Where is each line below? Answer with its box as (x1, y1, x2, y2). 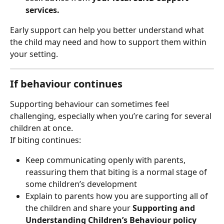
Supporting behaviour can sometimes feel (10, 98, 171, 109)
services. (25, 4, 59, 15)
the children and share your (25, 202, 132, 213)
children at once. (10, 122, 73, 133)
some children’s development (25, 178, 137, 189)
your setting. (10, 48, 58, 59)
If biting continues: (10, 134, 81, 145)
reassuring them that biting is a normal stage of (25, 166, 209, 177)
